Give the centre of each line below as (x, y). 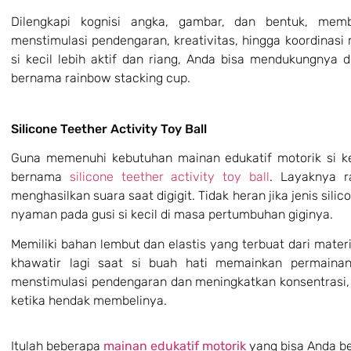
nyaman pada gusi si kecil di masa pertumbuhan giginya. (172, 214)
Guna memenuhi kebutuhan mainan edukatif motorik (166, 157)
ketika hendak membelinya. (89, 300)
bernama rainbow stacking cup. (101, 78)
